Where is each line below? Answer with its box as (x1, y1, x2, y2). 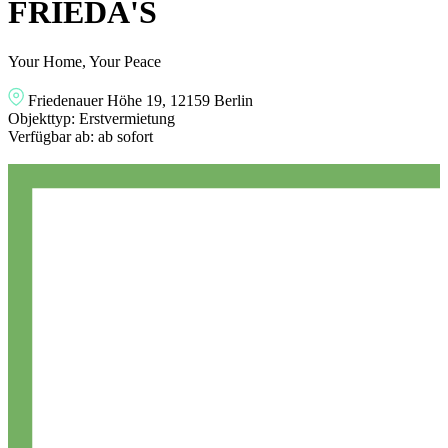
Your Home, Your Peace (8, 52, 161, 70)
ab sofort (98, 127, 153, 145)
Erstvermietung (79, 109, 175, 127)
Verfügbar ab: (8, 127, 98, 145)
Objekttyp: (8, 109, 79, 127)
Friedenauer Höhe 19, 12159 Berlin (28, 91, 253, 109)
